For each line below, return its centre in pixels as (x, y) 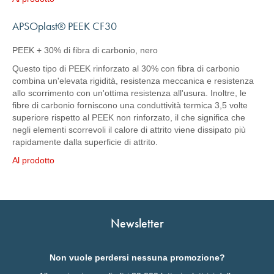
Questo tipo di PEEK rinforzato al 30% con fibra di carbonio (126, 68)
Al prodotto (33, 160)
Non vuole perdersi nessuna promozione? (137, 257)
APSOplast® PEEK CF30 (65, 26)
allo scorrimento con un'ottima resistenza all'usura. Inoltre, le (129, 93)
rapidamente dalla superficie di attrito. (85, 142)
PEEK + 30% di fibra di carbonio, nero (85, 50)
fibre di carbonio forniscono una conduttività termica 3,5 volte (130, 105)
